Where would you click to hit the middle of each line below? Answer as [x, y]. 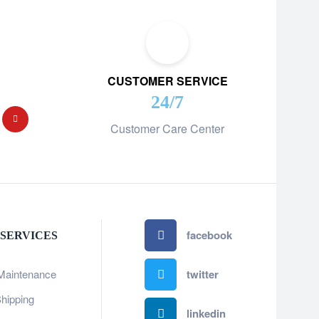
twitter [202, 274]
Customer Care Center [167, 128]
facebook [209, 235]
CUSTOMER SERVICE [167, 80]
